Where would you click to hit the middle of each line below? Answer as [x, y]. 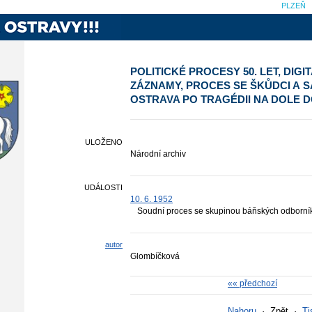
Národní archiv [158, 154]
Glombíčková [155, 256]
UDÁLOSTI [103, 187]
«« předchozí [252, 283]
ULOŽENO [104, 142]
